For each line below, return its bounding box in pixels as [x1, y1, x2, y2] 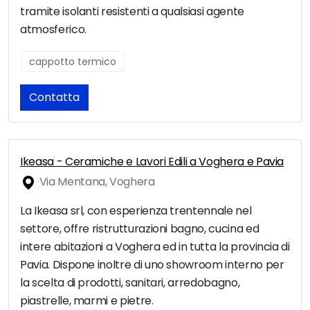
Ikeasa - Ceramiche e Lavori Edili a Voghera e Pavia [20, 154, 284, 170]
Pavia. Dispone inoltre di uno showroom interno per [20, 257, 284, 273]
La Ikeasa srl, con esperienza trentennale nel [20, 203, 252, 219]
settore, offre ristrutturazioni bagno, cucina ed [20, 221, 259, 237]
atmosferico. [20, 21, 86, 38]
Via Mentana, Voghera [37, 174, 155, 190]
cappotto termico [29, 55, 116, 69]
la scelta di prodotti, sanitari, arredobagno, [20, 275, 240, 291]
